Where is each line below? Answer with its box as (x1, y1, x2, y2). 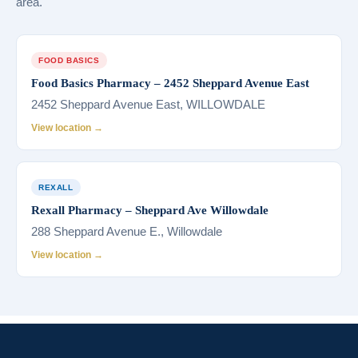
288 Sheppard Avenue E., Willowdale (31, 224, 222, 238)
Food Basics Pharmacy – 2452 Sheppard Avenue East (31, 76, 309, 89)
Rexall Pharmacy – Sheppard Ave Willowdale (31, 203, 268, 217)
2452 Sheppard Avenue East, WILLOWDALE (31, 97, 265, 111)
